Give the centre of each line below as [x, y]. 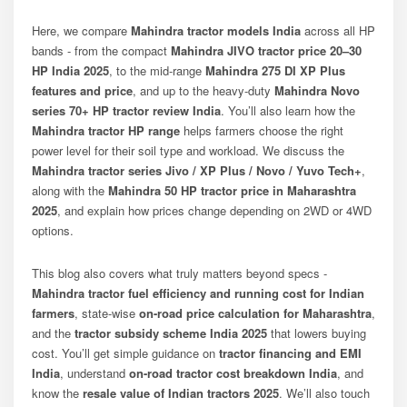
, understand [94, 372]
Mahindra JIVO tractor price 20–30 [266, 50]
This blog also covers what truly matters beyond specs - [179, 273]
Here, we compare [81, 30]
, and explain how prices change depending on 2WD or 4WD [214, 210]
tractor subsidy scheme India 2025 [171, 333]
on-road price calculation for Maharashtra [255, 313]
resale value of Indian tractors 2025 [181, 392]
